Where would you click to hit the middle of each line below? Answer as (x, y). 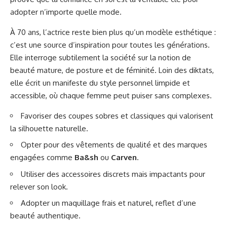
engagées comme (42, 158)
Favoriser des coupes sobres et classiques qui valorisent (117, 116)
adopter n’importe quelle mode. (66, 12)
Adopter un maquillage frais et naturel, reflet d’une (108, 203)
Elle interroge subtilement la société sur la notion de (101, 57)
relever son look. (39, 186)
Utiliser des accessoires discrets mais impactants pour (113, 174)
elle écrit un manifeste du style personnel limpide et (100, 83)
